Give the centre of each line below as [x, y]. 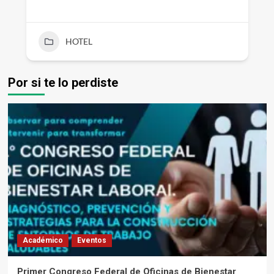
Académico [43, 240]
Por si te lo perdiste [63, 83]
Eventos [91, 240]
